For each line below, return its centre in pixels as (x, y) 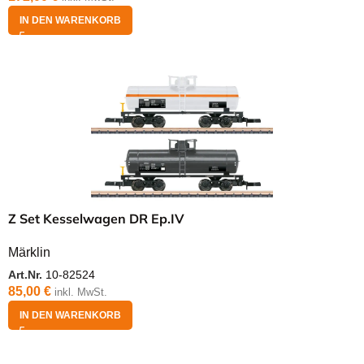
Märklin (29, 252)
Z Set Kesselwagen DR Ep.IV (96, 218)
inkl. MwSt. (81, 292)
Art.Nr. (27, 274)
